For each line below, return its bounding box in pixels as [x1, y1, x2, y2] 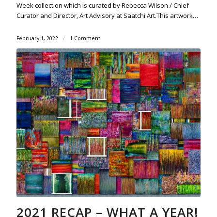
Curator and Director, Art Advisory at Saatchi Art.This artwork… [16, 11, 198, 20]
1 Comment [69, 34, 100, 42]
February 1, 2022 [16, 34, 58, 42]
